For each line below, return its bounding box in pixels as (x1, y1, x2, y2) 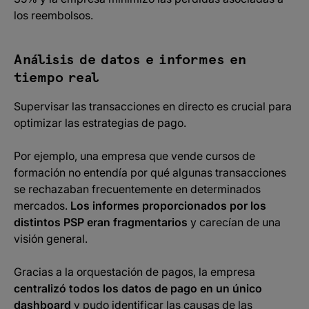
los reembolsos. (14, 8, 93, 22)
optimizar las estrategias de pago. (14, 116, 186, 130)
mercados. (14, 199, 70, 212)
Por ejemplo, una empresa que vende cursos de (14, 149, 255, 163)
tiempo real (14, 71, 99, 85)
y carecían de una (188, 215, 281, 229)
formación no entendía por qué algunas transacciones (14, 166, 286, 179)
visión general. (14, 232, 88, 246)
